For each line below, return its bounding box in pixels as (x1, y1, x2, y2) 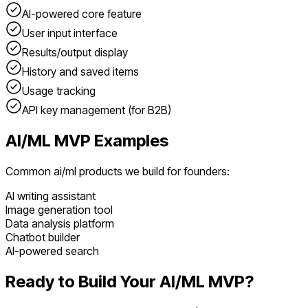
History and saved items (22, 65, 139, 79)
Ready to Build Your (5, 272, 159, 292)
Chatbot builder (5, 230, 80, 245)
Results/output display (22, 45, 128, 60)
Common (5, 164, 54, 179)
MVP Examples (51, 131, 168, 151)
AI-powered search (5, 244, 99, 258)
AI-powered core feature (22, 7, 142, 21)
